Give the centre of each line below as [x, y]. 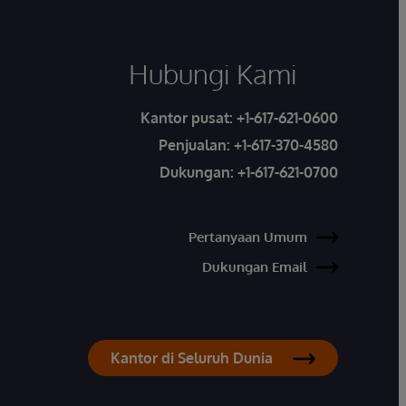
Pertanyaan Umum [248, 237]
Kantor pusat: [188, 118]
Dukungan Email [255, 267]
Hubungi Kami [213, 73]
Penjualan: [196, 145]
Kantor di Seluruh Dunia [192, 358]
